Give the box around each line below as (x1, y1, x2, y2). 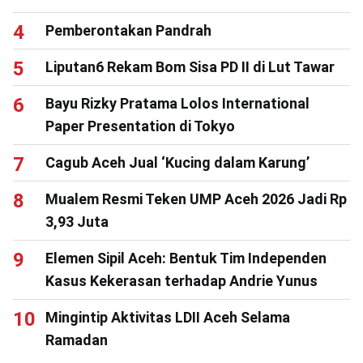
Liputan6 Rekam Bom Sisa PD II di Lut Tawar (45, 58, 335, 76)
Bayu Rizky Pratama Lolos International (45, 95, 310, 113)
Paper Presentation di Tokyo (45, 117, 235, 135)
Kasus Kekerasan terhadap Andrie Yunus (45, 272, 318, 290)
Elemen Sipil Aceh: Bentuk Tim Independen (45, 250, 327, 267)
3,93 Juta (45, 213, 109, 231)
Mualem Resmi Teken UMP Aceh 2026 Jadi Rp (45, 190, 347, 208)
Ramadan (45, 331, 108, 349)
